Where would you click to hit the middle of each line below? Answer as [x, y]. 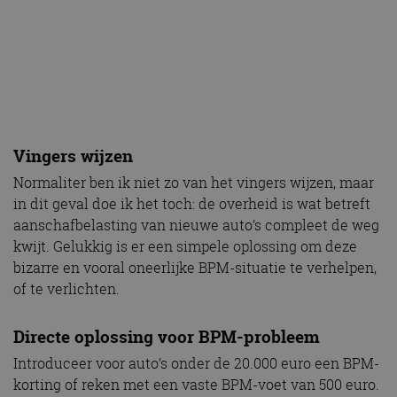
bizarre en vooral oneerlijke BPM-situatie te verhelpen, [195, 267]
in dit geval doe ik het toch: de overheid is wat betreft [192, 203]
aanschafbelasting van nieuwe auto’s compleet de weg [196, 225]
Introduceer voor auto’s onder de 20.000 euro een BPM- [196, 363]
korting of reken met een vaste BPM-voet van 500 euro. [196, 384]
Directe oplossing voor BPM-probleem [167, 336]
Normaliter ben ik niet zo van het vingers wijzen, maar [194, 182]
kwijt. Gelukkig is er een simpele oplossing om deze [185, 246]
